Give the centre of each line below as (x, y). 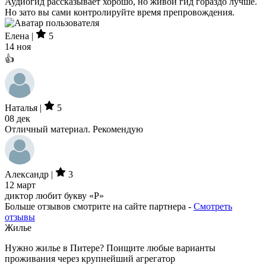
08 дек (18, 118)
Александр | (30, 174)
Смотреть (213, 206)
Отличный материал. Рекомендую (74, 129)
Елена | (20, 36)
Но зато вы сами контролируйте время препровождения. (120, 12)
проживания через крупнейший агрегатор (90, 259)
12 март (20, 185)
